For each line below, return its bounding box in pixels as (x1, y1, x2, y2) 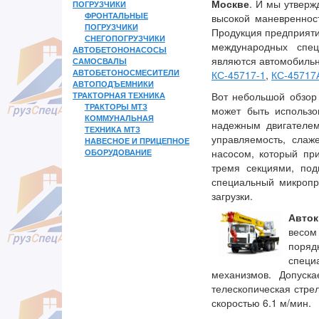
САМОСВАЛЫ (73, 55, 127, 67)
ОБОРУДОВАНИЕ (84, 146, 152, 158)
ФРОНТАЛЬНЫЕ (84, 9, 148, 21)
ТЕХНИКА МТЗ (84, 123, 140, 135)
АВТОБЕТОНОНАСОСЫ (73, 43, 167, 56)
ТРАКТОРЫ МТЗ (84, 100, 147, 113)
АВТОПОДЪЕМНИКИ (73, 78, 154, 90)
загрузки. (211, 189, 253, 204)
